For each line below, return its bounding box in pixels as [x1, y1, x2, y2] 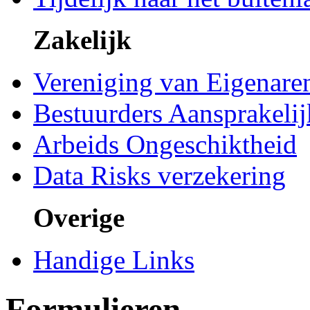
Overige [33, 203, 125, 233]
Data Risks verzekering [33, 161, 286, 191]
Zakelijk [33, 25, 131, 55]
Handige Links [33, 245, 194, 275]
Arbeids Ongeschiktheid [33, 129, 297, 160]
